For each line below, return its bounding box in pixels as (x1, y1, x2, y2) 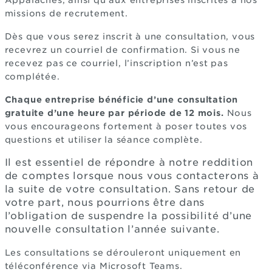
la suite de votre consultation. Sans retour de (4, 183, 256, 195)
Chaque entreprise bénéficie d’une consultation (4, 95, 239, 104)
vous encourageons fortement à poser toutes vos (4, 121, 248, 131)
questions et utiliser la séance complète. (4, 135, 203, 144)
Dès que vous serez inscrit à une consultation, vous (4, 32, 256, 41)
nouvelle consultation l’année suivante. (4, 223, 220, 235)
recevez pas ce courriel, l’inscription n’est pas (4, 58, 228, 68)
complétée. (4, 72, 60, 81)
